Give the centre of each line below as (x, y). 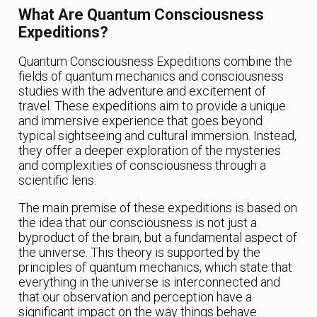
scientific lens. (58, 180)
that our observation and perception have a (136, 297)
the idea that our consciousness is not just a (138, 223)
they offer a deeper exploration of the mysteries (150, 151)
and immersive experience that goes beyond (141, 121)
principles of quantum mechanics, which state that (156, 267)
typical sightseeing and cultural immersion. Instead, (158, 136)
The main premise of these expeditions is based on (158, 208)
